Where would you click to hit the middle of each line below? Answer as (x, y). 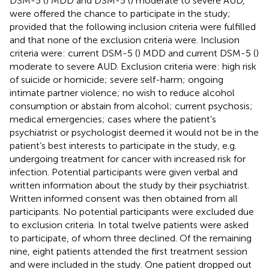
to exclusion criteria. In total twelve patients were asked (129, 225)
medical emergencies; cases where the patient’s (113, 119)
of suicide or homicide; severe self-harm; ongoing (116, 79)
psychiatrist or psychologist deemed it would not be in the (134, 132)
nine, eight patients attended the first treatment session (128, 251)
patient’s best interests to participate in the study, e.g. (123, 145)
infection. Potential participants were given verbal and (124, 172)
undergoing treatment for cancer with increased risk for (128, 159)
